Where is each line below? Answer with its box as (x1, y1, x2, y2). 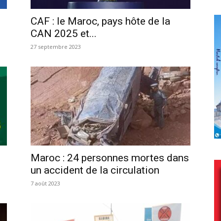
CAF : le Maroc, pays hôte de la (31, 15, 170, 27)
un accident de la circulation (31, 164, 159, 176)
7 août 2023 (31, 179, 60, 187)
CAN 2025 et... (31, 27, 97, 39)
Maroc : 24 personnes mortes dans (31, 151, 189, 164)
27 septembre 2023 (31, 42, 81, 50)
